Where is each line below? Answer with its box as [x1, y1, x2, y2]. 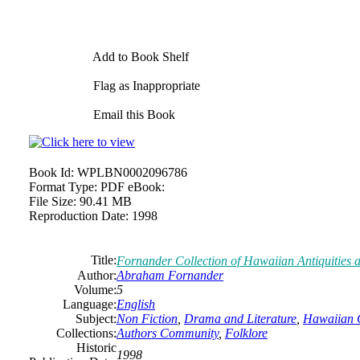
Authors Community [117, 326, 219, 340]
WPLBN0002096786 [77, 166, 187, 179]
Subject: [76, 312, 117, 325]
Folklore [225, 326, 268, 340]
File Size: [29, 194, 76, 208]
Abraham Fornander [117, 268, 223, 282]
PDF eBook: [100, 180, 165, 194]
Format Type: [29, 180, 97, 194]
